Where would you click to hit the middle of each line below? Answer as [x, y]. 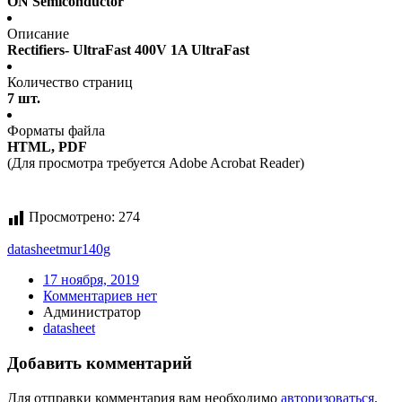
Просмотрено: [72, 217]
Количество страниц [70, 83]
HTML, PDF [47, 147]
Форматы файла [56, 131]
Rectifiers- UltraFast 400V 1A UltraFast [128, 50]
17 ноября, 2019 [91, 280]
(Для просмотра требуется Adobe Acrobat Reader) [156, 163]
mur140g [85, 249]
